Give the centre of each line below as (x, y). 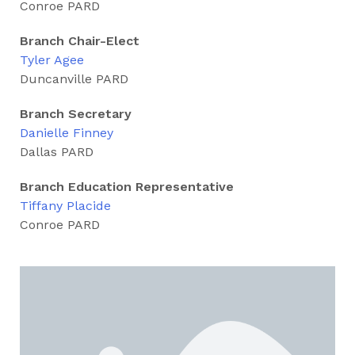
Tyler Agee (52, 59)
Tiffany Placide (65, 205)
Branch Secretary (76, 113)
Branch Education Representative (127, 186)
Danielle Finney (67, 132)
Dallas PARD (57, 151)
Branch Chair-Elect (80, 40)
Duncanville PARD (74, 78)
